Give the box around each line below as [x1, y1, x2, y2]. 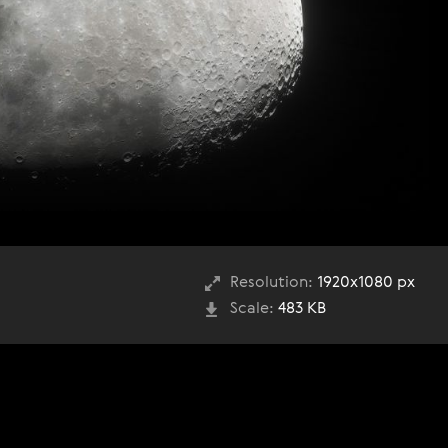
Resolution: [230, 274, 313, 291]
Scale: [230, 300, 274, 317]
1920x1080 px [313, 274, 415, 291]
